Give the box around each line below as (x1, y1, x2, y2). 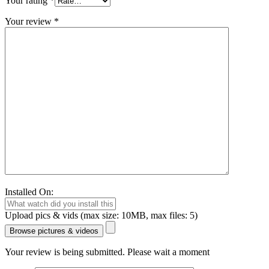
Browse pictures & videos (10, 226, 98, 235)
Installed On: (5, 186, 53, 197)
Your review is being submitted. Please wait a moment (5, 246, 210, 257)
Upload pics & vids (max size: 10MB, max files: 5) (5, 210, 198, 220)
